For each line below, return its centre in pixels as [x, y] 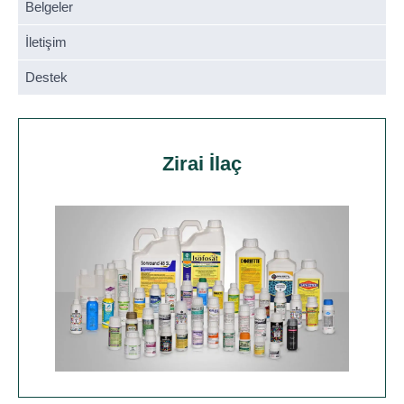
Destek [46, 77]
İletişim [46, 42]
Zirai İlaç [202, 164]
